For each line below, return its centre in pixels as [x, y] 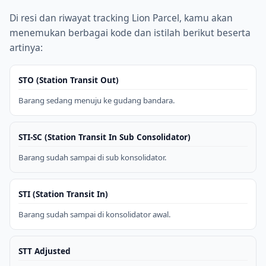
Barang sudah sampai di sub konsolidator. [93, 157]
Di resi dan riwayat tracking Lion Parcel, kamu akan [121, 18]
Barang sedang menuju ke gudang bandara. [97, 100]
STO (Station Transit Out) [69, 80]
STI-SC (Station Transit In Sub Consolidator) [104, 137]
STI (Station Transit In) [63, 194]
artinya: [26, 47]
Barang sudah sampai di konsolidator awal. [95, 214]
